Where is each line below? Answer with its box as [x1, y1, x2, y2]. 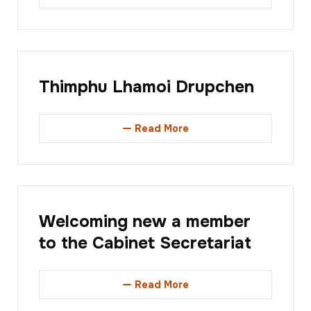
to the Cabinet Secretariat [39, 233, 251, 254]
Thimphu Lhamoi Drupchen [39, 76, 254, 98]
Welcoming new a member [39, 211, 251, 233]
